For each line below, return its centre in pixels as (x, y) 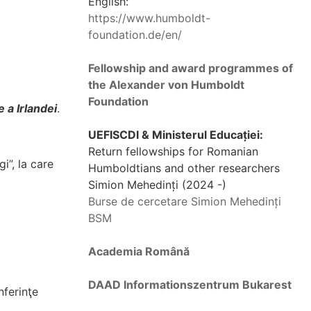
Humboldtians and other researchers (184, 168)
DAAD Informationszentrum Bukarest (190, 285)
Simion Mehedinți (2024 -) (157, 185)
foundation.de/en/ (135, 35)
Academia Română (139, 251)
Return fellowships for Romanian (173, 151)
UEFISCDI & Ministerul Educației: (176, 135)
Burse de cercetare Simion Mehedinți (185, 201)
